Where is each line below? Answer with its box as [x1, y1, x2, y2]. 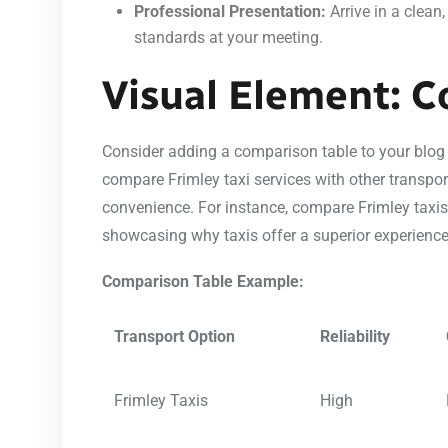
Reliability [320, 326, 390, 346]
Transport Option [114, 326, 235, 346]
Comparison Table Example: [102, 271, 304, 291]
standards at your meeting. [134, 27, 323, 47]
